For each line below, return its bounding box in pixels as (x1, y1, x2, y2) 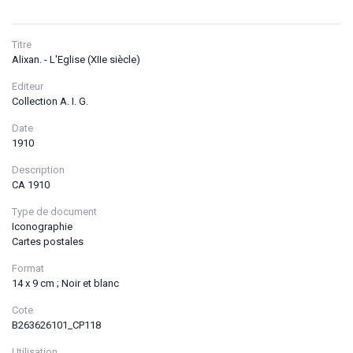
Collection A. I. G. (12, 95, 88, 108)
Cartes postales (12, 236, 84, 248)
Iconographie (12, 221, 72, 233)
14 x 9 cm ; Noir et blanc (12, 277, 119, 290)
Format (12, 262, 44, 275)
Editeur (12, 80, 43, 93)
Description (12, 164, 65, 176)
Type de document (12, 206, 97, 218)
